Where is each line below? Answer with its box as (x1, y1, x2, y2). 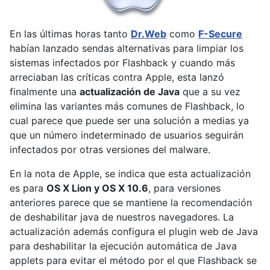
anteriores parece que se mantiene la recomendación (10, 196, 252, 209)
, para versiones (148, 182, 221, 195)
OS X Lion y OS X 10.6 (46, 182, 148, 195)
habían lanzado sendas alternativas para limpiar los (10, 42, 243, 55)
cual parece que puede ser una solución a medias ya (10, 115, 249, 127)
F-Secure (198, 28, 242, 40)
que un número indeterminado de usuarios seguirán (10, 129, 243, 142)
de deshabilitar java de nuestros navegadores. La (10, 211, 234, 224)
